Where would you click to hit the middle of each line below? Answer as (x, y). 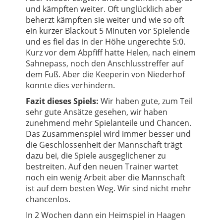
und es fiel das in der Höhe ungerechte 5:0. (106, 41)
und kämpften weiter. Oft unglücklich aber (104, 9)
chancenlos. (48, 199)
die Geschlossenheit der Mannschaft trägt (104, 144)
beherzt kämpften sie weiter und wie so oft (105, 20)
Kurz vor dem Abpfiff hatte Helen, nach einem (111, 52)
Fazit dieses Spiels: (62, 101)
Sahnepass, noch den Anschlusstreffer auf (105, 63)
